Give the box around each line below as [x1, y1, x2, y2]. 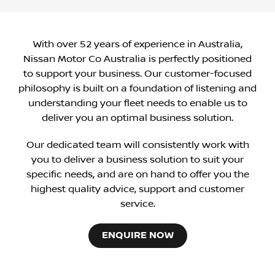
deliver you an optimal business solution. [42, 112, 233, 123]
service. [120, 198, 155, 209]
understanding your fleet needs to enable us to [28, 97, 247, 109]
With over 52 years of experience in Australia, [33, 38, 242, 50]
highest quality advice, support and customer [31, 183, 244, 195]
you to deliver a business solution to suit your [31, 153, 244, 165]
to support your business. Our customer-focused [23, 68, 252, 79]
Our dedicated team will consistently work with [26, 139, 249, 150]
